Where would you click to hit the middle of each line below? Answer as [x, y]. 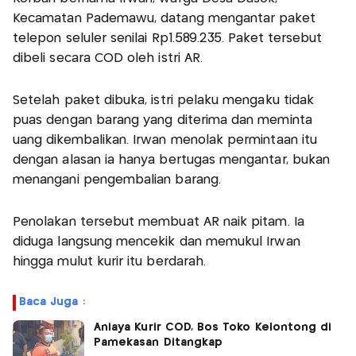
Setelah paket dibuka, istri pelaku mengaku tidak [164, 101]
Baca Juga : [52, 302]
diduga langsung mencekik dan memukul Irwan [157, 242]
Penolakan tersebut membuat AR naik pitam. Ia [159, 222]
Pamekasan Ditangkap [159, 343]
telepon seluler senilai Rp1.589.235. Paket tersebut [168, 39]
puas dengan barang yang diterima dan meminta [163, 121]
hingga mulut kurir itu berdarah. [112, 262]
